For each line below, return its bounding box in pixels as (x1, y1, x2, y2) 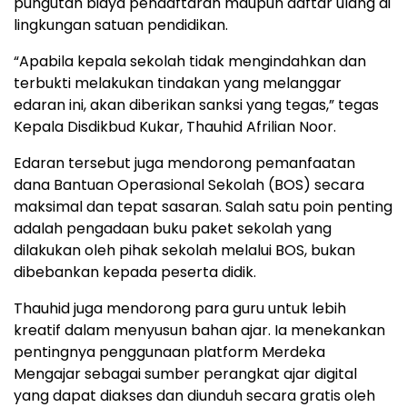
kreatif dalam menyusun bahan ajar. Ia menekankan (14, 319, 385, 341)
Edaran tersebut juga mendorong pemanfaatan (14, 152, 355, 174)
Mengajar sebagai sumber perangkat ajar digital (14, 362, 357, 384)
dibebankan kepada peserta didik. (14, 261, 256, 283)
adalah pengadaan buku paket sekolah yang (14, 217, 332, 239)
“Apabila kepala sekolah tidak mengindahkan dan (14, 50, 366, 72)
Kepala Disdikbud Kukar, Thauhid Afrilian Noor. (14, 115, 336, 137)
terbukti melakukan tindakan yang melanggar (14, 72, 342, 94)
